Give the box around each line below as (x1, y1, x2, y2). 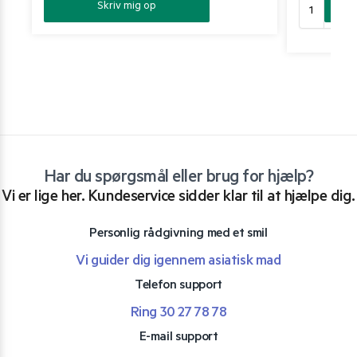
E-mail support (139, 330, 218, 345)
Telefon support (135, 278, 222, 293)
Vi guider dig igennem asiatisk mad (76, 253, 281, 270)
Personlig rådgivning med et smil (89, 226, 268, 241)
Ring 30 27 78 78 (130, 305, 227, 322)
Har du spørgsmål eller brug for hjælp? (43, 168, 314, 188)
